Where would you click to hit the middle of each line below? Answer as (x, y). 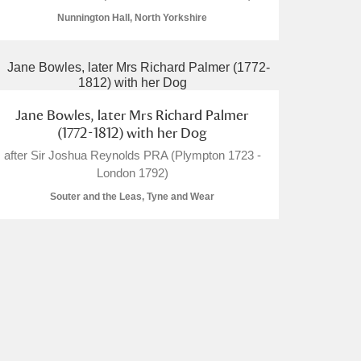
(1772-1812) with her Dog (132, 133)
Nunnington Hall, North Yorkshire (132, 18)
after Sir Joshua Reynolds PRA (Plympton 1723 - (132, 155)
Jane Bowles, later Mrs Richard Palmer (132, 115)
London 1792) (132, 173)
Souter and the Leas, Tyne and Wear (132, 197)
